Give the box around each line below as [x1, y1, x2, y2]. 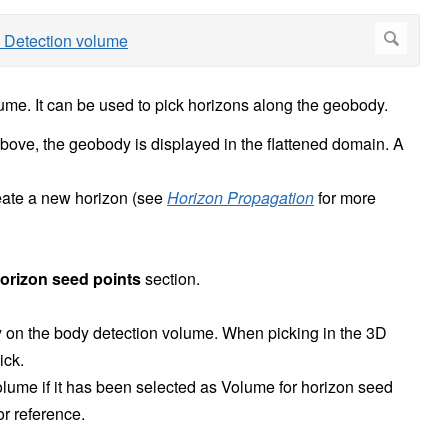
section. [141, 267, 200, 291]
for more [314, 186, 376, 210]
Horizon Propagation [167, 186, 314, 210]
